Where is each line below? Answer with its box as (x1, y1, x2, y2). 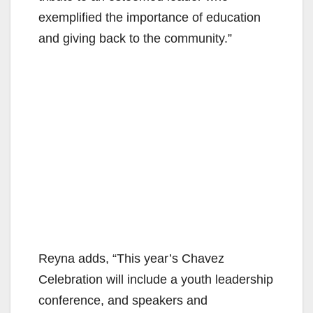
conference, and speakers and (38, 293, 208, 307)
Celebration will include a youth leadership (38, 272, 273, 286)
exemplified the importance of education (38, 10, 261, 24)
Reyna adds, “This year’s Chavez (38, 251, 224, 265)
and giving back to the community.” (38, 31, 232, 45)
